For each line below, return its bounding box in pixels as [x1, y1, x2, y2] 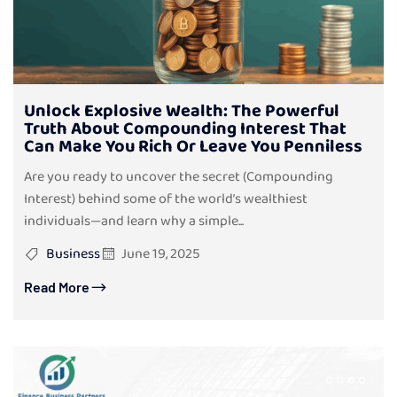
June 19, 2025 [121, 243, 200, 266]
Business [45, 243, 100, 266]
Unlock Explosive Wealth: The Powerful [24, 97, 339, 126]
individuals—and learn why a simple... [24, 210, 244, 233]
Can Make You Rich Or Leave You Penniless [24, 132, 362, 161]
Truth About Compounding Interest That [24, 114, 346, 144]
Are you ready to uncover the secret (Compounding [24, 166, 333, 189]
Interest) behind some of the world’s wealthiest [24, 188, 307, 211]
